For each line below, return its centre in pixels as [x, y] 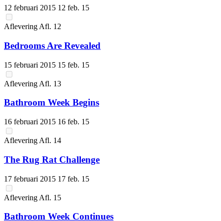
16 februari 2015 [31, 122]
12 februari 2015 [31, 8]
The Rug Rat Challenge [52, 159]
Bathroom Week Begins [52, 103]
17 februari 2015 [31, 179]
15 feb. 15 [74, 65]
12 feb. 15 [74, 8]
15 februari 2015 [31, 65]
